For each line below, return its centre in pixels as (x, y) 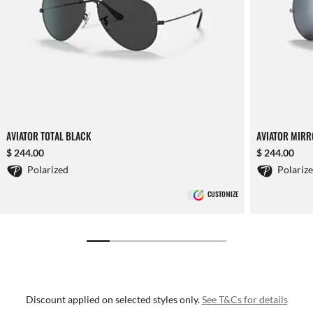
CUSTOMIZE (223, 194)
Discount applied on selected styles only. (114, 300)
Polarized (48, 170)
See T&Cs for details (245, 300)
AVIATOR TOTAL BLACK (49, 136)
